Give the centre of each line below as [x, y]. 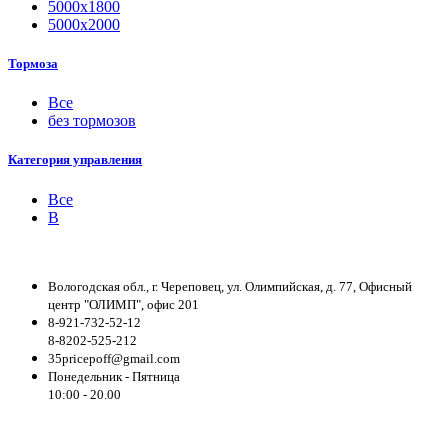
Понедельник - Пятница [114, 376]
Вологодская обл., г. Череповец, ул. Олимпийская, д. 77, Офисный [230, 286]
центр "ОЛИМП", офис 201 [123, 304]
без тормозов [92, 121]
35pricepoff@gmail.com [114, 358]
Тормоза [33, 64]
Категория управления [75, 160]
